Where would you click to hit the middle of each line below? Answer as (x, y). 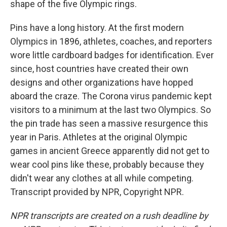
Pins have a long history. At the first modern (97, 28)
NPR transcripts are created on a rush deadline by (109, 216)
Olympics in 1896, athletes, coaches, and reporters (111, 41)
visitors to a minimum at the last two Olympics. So (110, 110)
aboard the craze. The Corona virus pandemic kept (111, 96)
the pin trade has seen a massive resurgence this (109, 123)
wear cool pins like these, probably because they (107, 164)
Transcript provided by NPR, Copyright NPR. (97, 192)
